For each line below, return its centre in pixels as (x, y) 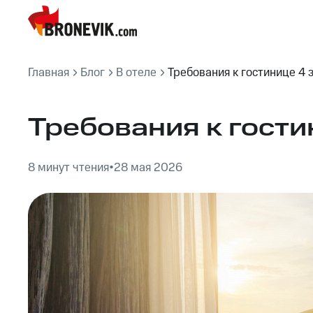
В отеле (136, 73)
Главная (49, 73)
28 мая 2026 (148, 168)
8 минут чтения (68, 168)
